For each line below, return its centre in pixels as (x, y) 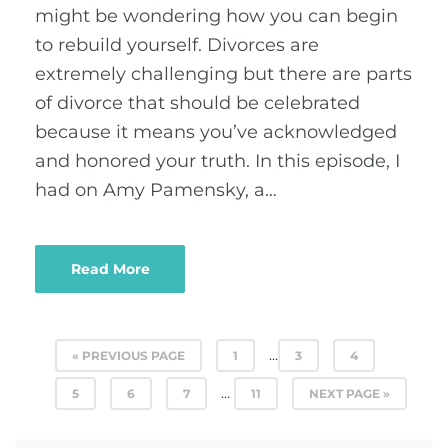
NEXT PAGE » (349, 393)
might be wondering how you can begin (216, 16)
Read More (110, 269)
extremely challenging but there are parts (223, 74)
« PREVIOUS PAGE (128, 355)
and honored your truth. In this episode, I (217, 161)
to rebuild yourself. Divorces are (177, 45)
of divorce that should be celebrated (197, 103)
